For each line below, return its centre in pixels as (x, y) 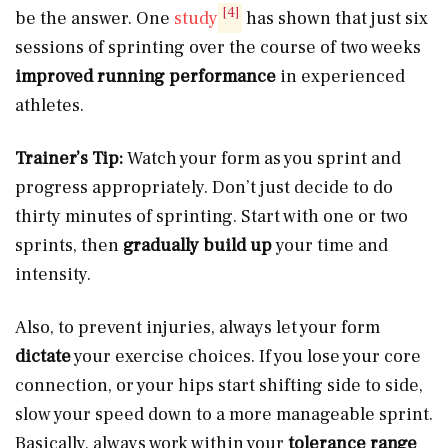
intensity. (55, 274)
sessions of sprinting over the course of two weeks (218, 47)
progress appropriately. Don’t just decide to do (204, 187)
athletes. (51, 105)
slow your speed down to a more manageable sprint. (224, 414)
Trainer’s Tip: (71, 158)
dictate (43, 356)
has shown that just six (335, 18)
